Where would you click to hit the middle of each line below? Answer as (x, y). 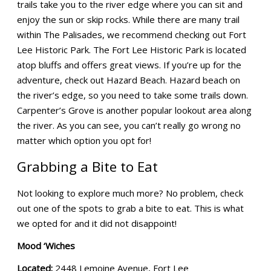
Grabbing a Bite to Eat (87, 167)
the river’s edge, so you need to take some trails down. (132, 95)
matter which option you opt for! (84, 141)
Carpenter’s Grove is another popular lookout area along (134, 110)
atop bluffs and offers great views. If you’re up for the (129, 65)
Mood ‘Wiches (46, 246)
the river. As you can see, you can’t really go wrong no (129, 126)
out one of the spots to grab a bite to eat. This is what (130, 208)
